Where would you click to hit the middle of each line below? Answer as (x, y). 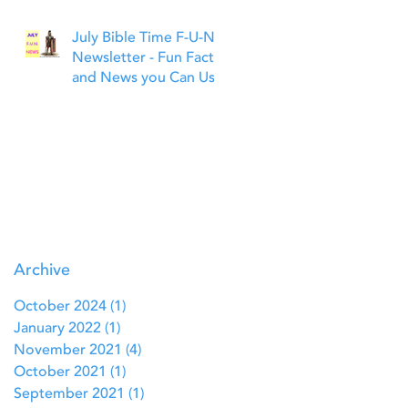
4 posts (165, 351)
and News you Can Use (148, 79)
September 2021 (69, 395)
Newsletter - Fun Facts (146, 59)
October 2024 (60, 307)
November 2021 (68, 351)
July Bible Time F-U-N (143, 39)
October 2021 (60, 373)
